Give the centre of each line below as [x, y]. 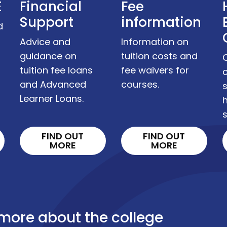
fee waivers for [155, 70]
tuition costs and [159, 56]
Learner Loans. [51, 99]
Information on [155, 42]
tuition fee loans [56, 70]
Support [46, 23]
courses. [140, 85]
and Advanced [53, 85]
